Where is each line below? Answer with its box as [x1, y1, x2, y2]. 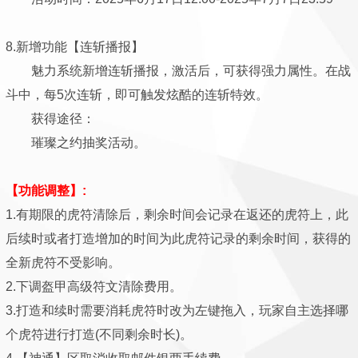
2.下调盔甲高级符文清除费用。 [6, 280, 182, 293]
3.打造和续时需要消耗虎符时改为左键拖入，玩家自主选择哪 [6, 304, 348, 317]
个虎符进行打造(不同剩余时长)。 [6, 328, 193, 341]
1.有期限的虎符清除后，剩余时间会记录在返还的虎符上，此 [6, 208, 348, 221]
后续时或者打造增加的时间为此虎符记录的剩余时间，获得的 [6, 232, 351, 245]
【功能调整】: [6, 184, 86, 197]
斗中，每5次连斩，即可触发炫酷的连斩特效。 [6, 88, 268, 101]
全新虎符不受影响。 [6, 256, 121, 269]
